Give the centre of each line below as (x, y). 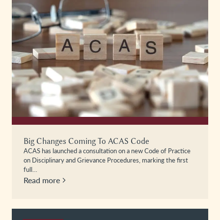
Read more (42, 180)
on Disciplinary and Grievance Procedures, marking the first (106, 160)
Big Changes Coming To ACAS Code (86, 141)
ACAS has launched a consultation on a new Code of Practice (107, 151)
